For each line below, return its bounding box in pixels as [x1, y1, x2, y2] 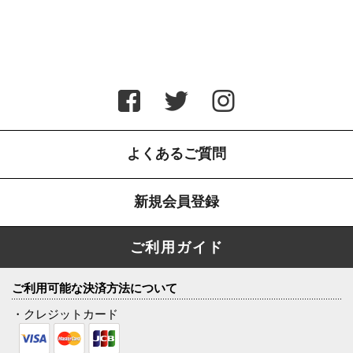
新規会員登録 [134, 193, 219, 210]
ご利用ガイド [129, 239, 224, 255]
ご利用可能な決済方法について [12, 281, 177, 295]
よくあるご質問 [127, 145, 226, 162]
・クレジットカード [12, 307, 118, 321]
